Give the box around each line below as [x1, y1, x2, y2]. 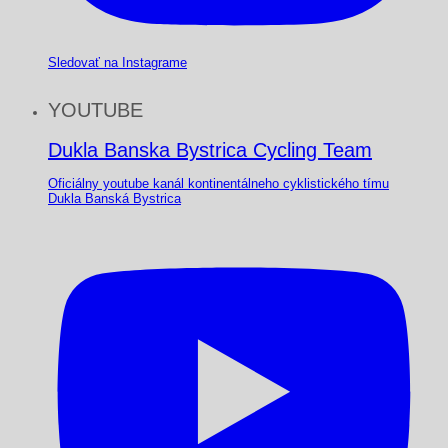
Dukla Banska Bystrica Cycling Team [48, 139, 372, 162]
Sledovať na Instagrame [48, 55, 187, 71]
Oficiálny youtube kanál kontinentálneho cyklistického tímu [48, 176, 389, 192]
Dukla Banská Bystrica [48, 191, 181, 207]
